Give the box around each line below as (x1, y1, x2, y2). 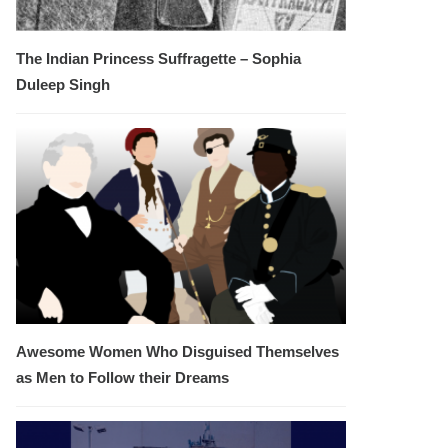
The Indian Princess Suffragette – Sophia (16, 50, 301, 68)
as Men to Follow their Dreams (16, 369, 229, 387)
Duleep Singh (16, 76, 110, 94)
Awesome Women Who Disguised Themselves (16, 343, 339, 361)
